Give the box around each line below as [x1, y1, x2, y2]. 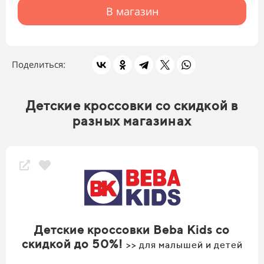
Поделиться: [12, 58, 68, 71]
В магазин [105, 4, 159, 19]
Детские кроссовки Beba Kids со [34, 223, 230, 237]
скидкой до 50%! [21, 237, 126, 251]
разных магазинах [72, 113, 192, 129]
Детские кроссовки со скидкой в [25, 98, 238, 114]
